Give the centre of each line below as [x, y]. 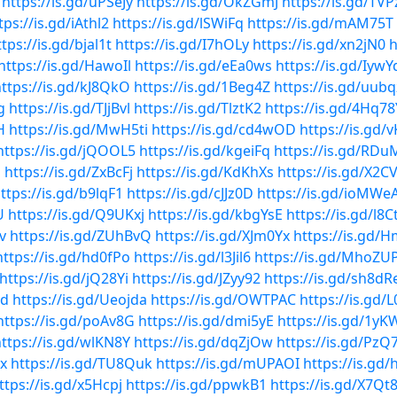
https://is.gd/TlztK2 [198, 108]
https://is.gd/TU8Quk [82, 363]
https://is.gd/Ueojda [80, 300]
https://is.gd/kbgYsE [215, 214]
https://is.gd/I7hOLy [182, 44]
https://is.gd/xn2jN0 [319, 44]
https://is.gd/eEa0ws [203, 66]
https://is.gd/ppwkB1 [196, 385]
